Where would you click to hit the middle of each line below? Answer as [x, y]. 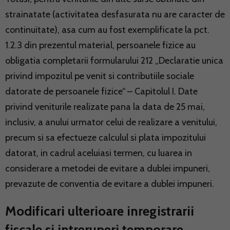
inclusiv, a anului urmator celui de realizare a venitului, [111, 122]
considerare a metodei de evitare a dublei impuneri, [108, 168]
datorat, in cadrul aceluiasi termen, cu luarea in [99, 153]
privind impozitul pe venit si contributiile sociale [100, 76]
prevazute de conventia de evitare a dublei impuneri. [110, 184]
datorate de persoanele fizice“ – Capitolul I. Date [101, 91]
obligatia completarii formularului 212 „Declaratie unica [114, 60]
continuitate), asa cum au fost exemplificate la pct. [107, 30]
